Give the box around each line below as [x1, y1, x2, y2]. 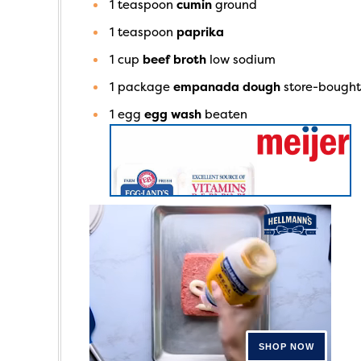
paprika [176, 25, 224, 39]
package [118, 80, 170, 94]
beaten [205, 107, 247, 122]
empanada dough [173, 80, 280, 94]
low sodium [210, 52, 276, 67]
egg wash [144, 107, 201, 122]
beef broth [143, 52, 206, 67]
